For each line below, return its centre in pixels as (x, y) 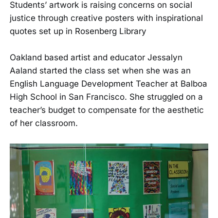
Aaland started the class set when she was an (100, 71)
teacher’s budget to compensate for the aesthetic (107, 110)
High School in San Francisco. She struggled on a (106, 97)
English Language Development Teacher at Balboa (109, 84)
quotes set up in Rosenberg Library (78, 31)
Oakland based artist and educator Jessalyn (96, 58)
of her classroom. (44, 123)
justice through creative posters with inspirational (106, 18)
